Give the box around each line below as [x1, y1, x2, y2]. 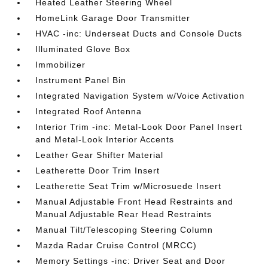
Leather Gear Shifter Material [35, 150, 164, 160]
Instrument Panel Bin [35, 75, 127, 85]
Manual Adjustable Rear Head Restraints [35, 209, 212, 219]
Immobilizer [35, 60, 86, 69]
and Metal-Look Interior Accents [35, 135, 175, 144]
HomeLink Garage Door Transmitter [35, 13, 191, 23]
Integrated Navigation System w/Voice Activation [35, 91, 245, 100]
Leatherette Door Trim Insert [35, 166, 160, 175]
